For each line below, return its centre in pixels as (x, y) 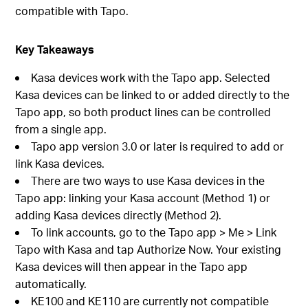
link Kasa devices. (60, 164)
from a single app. (61, 129)
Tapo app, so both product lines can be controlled (143, 112)
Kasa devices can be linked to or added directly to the (153, 95)
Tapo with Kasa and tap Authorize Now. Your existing (148, 250)
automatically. (51, 284)
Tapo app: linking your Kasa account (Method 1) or (143, 198)
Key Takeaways (55, 49)
